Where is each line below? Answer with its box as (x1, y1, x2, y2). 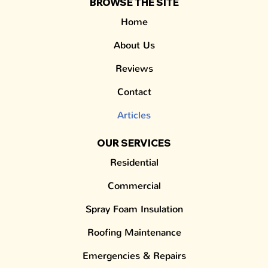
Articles (117, 109, 151, 122)
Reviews (115, 62, 153, 75)
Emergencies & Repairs (82, 249, 186, 263)
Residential (109, 156, 159, 169)
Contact (117, 86, 151, 99)
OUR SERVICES (97, 137, 171, 150)
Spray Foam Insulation (85, 203, 183, 216)
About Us (113, 39, 155, 52)
